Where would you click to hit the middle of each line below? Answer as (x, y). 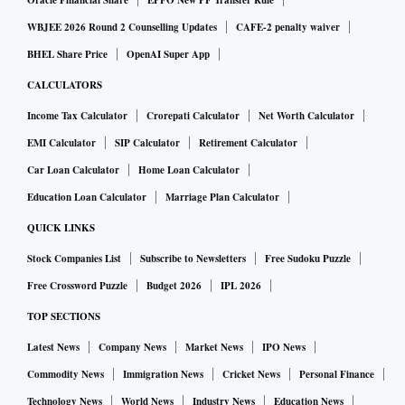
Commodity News (66, 375)
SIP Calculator (147, 143)
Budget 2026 (174, 286)
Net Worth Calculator (306, 116)
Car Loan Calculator (73, 170)
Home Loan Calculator (189, 170)
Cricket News (251, 375)
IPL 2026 (241, 286)
